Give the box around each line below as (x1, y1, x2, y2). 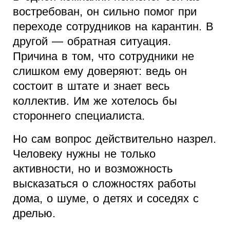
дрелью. (13, 207, 55, 220)
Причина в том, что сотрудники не (13, 50, 194, 63)
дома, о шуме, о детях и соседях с (13, 192, 199, 205)
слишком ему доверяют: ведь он (13, 65, 187, 78)
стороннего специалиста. (13, 109, 145, 123)
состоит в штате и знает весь (13, 80, 169, 93)
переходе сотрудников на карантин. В (13, 20, 214, 33)
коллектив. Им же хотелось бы (13, 94, 177, 108)
